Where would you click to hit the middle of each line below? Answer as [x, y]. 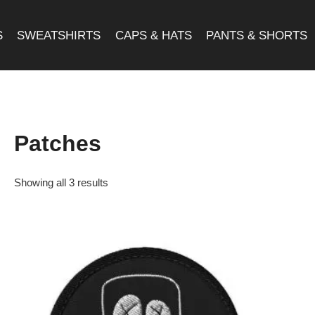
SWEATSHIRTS [59, 35]
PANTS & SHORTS [257, 35]
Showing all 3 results [61, 182]
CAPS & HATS [153, 35]
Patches [57, 143]
